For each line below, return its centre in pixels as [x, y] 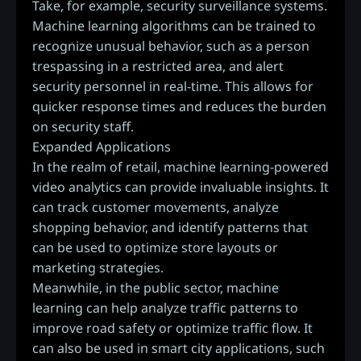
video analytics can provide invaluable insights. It [180, 187]
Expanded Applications [102, 146]
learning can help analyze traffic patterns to [165, 307]
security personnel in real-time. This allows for [173, 86]
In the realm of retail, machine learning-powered [180, 166]
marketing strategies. [98, 267]
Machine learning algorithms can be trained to [174, 25]
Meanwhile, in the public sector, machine [156, 287]
